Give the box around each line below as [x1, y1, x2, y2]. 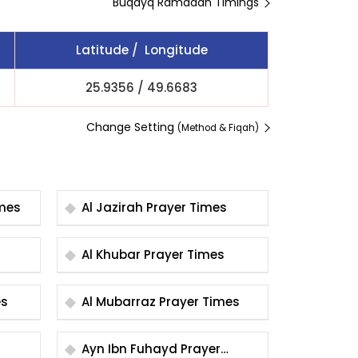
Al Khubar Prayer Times [144, 246, 225, 263]
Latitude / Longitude [75, 42, 208, 58]
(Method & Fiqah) [177, 121, 259, 134]
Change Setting [86, 119, 177, 135]
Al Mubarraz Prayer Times [159, 293, 240, 310]
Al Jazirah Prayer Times [146, 199, 227, 216]
